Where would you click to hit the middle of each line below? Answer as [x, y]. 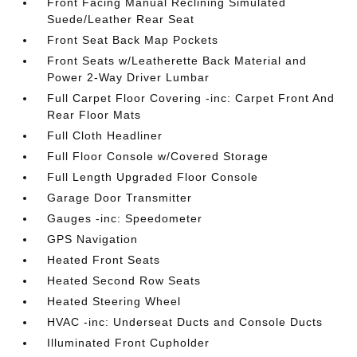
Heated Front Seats [104, 260]
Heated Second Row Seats [124, 280]
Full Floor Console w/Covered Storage [158, 156]
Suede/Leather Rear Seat [121, 19]
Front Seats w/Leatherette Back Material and [177, 61]
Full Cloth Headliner [105, 135]
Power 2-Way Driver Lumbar [129, 77]
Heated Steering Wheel [114, 301]
